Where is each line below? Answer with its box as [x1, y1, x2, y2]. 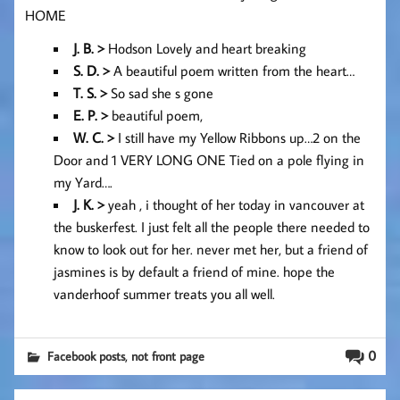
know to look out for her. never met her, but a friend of [54, 239, 368, 258]
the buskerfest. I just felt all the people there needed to [54, 217, 370, 236]
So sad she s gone [107, 83, 213, 102]
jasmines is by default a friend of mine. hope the [54, 262, 335, 280]
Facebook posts [47, 346, 126, 364]
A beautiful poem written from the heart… [110, 61, 354, 79]
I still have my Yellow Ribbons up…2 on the [114, 128, 361, 146]
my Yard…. [54, 172, 112, 191]
